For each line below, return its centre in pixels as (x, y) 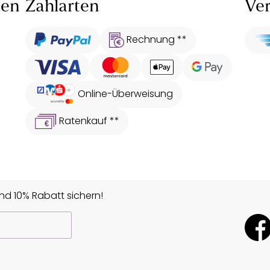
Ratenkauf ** (89, 121)
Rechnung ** (157, 39)
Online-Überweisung (125, 93)
